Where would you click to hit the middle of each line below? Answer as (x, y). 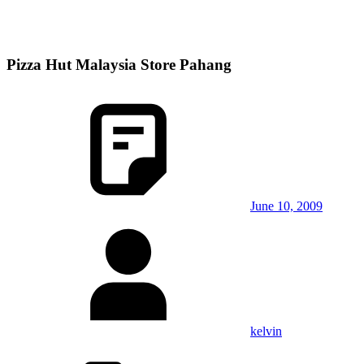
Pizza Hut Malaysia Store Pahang (119, 64)
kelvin (266, 331)
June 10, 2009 (286, 206)
